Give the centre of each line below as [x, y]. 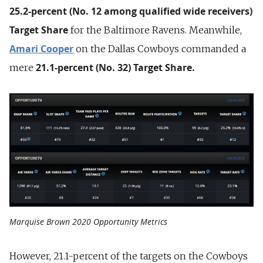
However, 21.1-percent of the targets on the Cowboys [129, 256]
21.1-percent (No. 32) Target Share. [115, 68]
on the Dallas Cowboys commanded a [160, 49]
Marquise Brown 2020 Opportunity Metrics [88, 221]
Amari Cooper [41, 49]
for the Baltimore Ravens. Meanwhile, [155, 30]
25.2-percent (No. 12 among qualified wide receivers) [131, 11]
